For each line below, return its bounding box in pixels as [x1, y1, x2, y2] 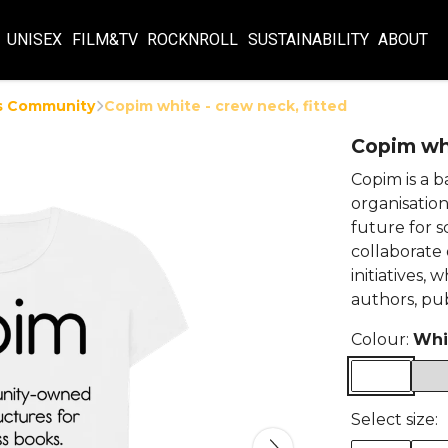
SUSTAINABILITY [247, 30, 369, 49]
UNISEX [6, 30, 62, 49]
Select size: [351, 410, 438, 429]
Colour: [351, 330, 413, 349]
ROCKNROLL [147, 30, 239, 49]
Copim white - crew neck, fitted [104, 97, 347, 115]
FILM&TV [71, 30, 138, 49]
